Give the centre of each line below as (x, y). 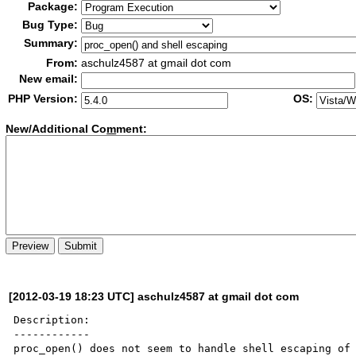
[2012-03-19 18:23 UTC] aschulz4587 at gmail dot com (154, 296)
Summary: (51, 43)
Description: (52, 319)
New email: (49, 79)
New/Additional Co (56, 129)
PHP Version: (43, 99)
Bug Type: (50, 25)
